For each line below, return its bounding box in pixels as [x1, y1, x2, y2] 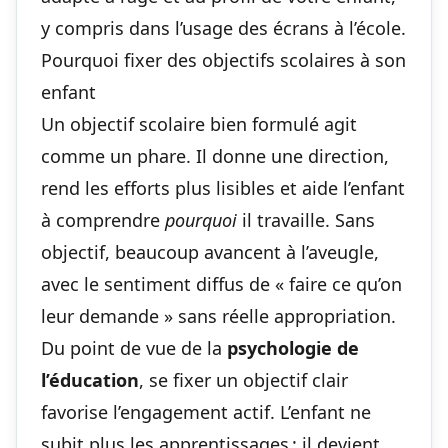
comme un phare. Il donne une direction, [41, 143, 389, 168]
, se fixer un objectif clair [139, 367, 348, 392]
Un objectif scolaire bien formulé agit [41, 111, 357, 136]
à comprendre [41, 207, 165, 232]
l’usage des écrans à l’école [175, 15, 401, 40]
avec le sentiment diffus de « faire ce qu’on [41, 271, 402, 296]
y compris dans [41, 15, 175, 40]
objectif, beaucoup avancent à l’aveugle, [41, 239, 379, 264]
